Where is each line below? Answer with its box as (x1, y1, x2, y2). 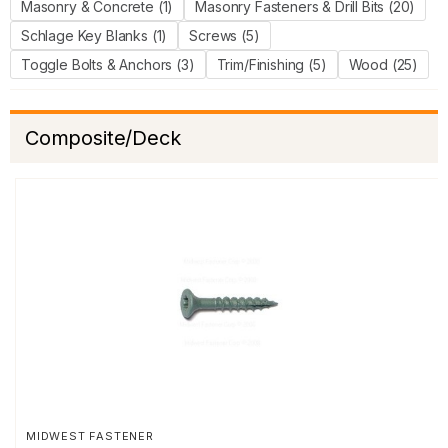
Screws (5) (189, 27, 260, 44)
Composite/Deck (25, 126, 181, 150)
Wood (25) (348, 56, 419, 73)
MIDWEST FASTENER (26, 429, 154, 443)
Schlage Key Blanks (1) (21, 27, 168, 44)
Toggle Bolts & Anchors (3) (21, 56, 195, 73)
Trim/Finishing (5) (216, 56, 327, 73)
